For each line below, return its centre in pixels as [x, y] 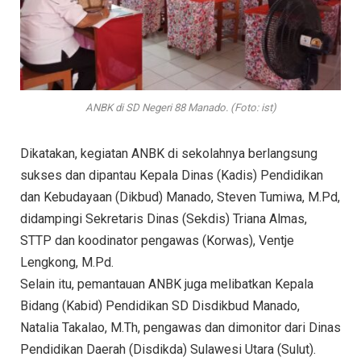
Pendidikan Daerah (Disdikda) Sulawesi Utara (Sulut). [168, 350]
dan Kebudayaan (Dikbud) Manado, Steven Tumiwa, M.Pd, [180, 197]
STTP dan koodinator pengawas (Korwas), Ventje [157, 241]
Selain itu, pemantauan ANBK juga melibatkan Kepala [167, 284]
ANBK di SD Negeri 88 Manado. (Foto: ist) [180, 108]
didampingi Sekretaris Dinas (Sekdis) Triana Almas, [164, 219]
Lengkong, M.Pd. [67, 263]
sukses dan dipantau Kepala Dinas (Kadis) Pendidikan [172, 176]
